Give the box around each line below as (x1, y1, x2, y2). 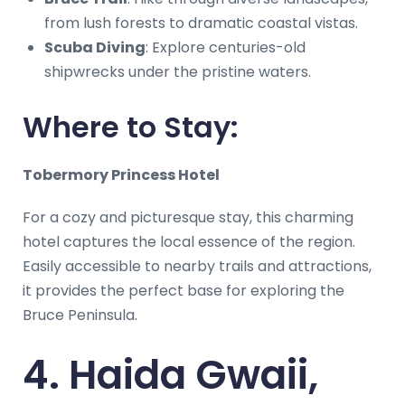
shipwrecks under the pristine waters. (44, 61, 311, 82)
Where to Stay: (23, 106, 239, 147)
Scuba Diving (44, 36, 146, 58)
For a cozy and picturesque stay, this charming (23, 206, 353, 228)
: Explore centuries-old (146, 36, 306, 58)
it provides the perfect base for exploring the (23, 279, 344, 301)
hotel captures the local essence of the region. (23, 231, 355, 252)
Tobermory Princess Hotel (23, 164, 220, 185)
